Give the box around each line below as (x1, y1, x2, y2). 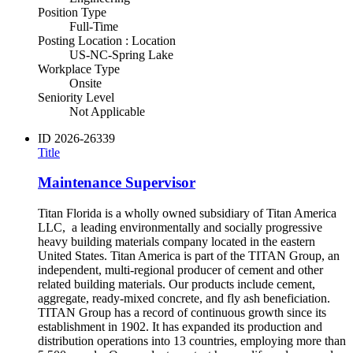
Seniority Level (38, 90, 114, 104)
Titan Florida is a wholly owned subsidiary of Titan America (38, 206, 336, 221)
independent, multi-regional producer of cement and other (38, 263, 323, 277)
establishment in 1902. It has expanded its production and (38, 320, 322, 334)
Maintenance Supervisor (38, 174, 195, 191)
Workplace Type (38, 61, 120, 76)
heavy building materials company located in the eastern (38, 235, 315, 249)
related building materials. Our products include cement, (38, 277, 315, 292)
